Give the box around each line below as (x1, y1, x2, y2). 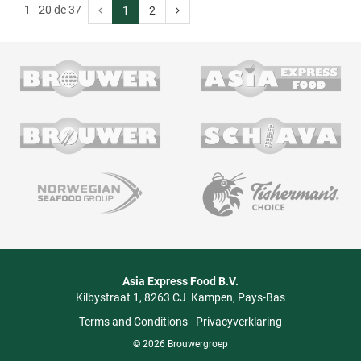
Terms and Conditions (79, 314, 188, 328)
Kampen (191, 290, 233, 304)
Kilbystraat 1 (76, 290, 139, 304)
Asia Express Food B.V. (122, 274, 239, 288)
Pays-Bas (238, 290, 285, 304)
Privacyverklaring (196, 314, 282, 328)
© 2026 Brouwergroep (133, 338, 228, 350)
